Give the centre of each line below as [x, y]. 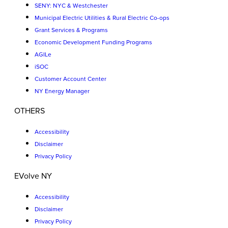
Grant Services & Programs [71, 30]
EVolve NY [33, 176]
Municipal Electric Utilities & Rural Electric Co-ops [102, 18]
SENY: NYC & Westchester [71, 6]
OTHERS [30, 111]
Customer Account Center [70, 79]
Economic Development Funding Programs [93, 42]
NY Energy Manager [62, 91]
